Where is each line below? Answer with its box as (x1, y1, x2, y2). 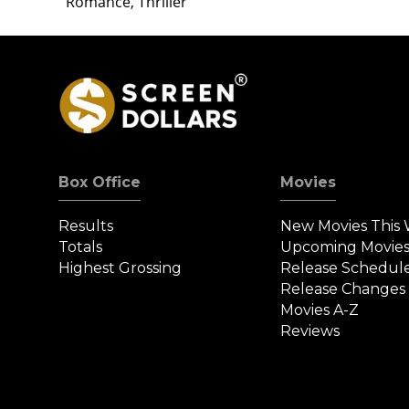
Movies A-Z (280, 300, 360, 319)
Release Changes (280, 279, 406, 298)
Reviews (280, 321, 341, 340)
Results (58, 216, 113, 235)
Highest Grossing (58, 258, 182, 277)
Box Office (58, 173, 141, 191)
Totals (58, 237, 102, 256)
